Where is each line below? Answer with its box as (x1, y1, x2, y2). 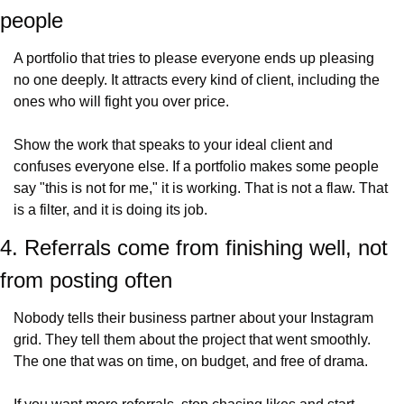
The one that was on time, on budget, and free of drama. (14, 353, 368, 369)
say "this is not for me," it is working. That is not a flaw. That (14, 180, 388, 196)
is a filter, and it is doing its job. (14, 202, 207, 217)
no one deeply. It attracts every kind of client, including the (14, 72, 380, 87)
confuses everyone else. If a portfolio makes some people (14, 159, 379, 174)
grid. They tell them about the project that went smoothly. (14, 332, 371, 347)
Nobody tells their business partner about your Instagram (14, 310, 373, 326)
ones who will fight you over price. (14, 94, 229, 109)
